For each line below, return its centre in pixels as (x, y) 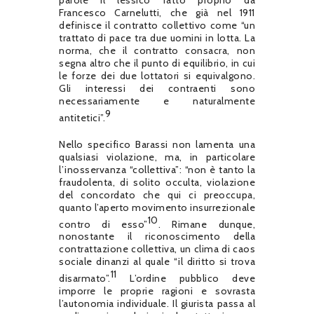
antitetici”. (82, 117)
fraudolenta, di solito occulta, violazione (157, 182)
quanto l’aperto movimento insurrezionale (157, 207)
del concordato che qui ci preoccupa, (157, 194)
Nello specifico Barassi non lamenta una (157, 144)
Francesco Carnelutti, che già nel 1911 (157, 13)
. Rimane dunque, (206, 224)
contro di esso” (103, 224)
